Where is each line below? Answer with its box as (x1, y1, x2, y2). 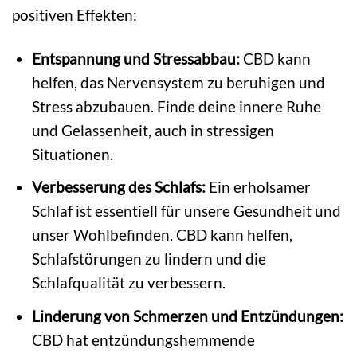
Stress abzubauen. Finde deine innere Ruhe (32, 96, 322, 116)
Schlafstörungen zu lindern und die (32, 249, 267, 269)
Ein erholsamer (206, 178, 312, 197)
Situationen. (32, 144, 114, 163)
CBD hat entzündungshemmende (32, 331, 256, 349)
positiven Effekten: (12, 5, 137, 24)
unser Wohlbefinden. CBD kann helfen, (32, 226, 293, 245)
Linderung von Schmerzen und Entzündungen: (32, 307, 344, 325)
